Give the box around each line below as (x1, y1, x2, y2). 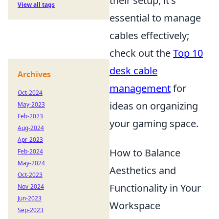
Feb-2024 (18, 147, 43, 155)
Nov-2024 (18, 182, 44, 191)
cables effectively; (109, 28, 189, 42)
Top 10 (173, 46, 203, 60)
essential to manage (109, 11, 201, 24)
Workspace (109, 198, 160, 212)
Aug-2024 (18, 124, 44, 132)
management (109, 81, 171, 95)
